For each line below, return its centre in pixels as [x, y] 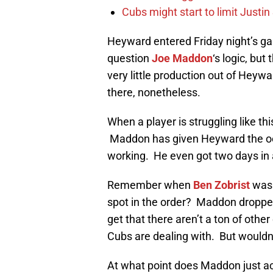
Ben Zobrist [222, 185]
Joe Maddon [182, 58]
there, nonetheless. [154, 93]
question [129, 58]
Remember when [150, 185]
